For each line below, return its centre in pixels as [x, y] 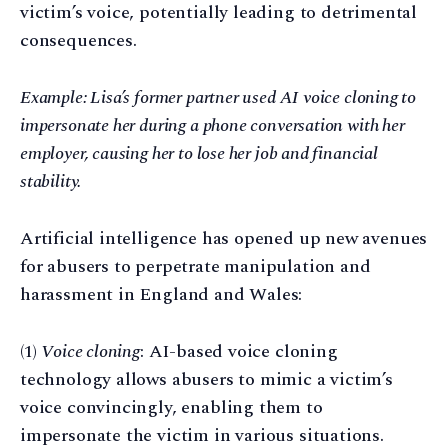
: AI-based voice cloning [238, 351]
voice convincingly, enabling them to [171, 407]
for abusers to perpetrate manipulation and [195, 266]
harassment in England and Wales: [161, 294]
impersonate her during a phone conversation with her [212, 126]
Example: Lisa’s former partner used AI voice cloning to [218, 98]
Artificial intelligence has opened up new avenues [224, 238]
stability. [51, 182]
